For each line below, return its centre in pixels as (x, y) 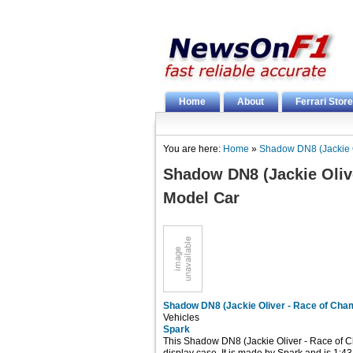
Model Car (201, 198)
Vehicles (181, 318)
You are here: (193, 149)
